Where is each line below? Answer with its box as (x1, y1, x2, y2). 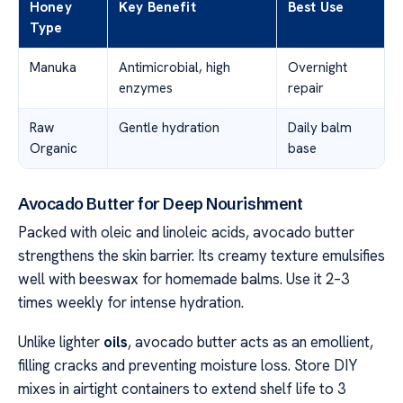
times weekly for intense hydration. (18, 291, 244, 312)
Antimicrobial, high (119, 58, 230, 76)
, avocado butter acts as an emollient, (128, 332, 373, 353)
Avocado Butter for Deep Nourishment (18, 193, 303, 214)
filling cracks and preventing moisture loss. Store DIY (18, 355, 357, 376)
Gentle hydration (119, 118, 219, 137)
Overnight (288, 58, 347, 76)
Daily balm (288, 118, 352, 137)
